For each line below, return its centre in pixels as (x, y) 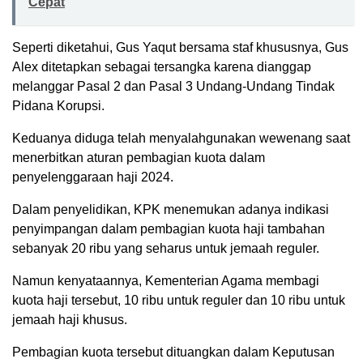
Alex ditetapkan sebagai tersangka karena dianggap (162, 66)
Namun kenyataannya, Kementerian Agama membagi (166, 280)
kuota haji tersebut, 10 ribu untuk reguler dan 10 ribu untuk (179, 300)
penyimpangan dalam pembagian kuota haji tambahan (169, 228)
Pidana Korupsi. (58, 105)
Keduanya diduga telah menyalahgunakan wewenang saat (181, 138)
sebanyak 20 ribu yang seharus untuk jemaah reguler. (166, 248)
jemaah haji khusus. (70, 319)
